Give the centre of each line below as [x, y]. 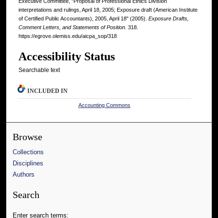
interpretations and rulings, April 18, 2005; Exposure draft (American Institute [108, 10]
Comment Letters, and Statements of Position [72, 27]
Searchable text [39, 70]
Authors [24, 175]
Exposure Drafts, [169, 19]
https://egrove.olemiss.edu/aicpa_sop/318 [68, 36]
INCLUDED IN [48, 91]
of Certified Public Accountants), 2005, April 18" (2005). [83, 19]
